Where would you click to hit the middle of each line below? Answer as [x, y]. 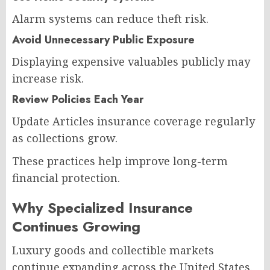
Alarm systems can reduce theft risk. [110, 18]
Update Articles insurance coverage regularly [133, 121]
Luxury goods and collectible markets [113, 250]
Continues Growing [76, 226]
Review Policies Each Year [78, 99]
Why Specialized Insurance [102, 207]
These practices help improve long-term [120, 161]
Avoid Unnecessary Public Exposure [103, 39]
